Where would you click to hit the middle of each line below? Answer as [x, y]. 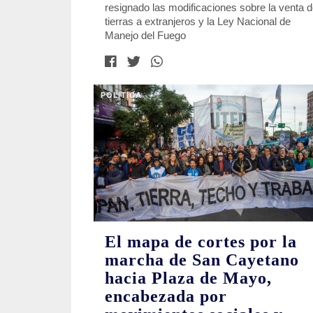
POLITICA [121, 95]
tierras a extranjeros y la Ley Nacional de [198, 21]
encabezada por [166, 297]
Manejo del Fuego [145, 35]
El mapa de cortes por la [201, 242]
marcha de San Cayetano [202, 260]
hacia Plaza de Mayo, [188, 278]
